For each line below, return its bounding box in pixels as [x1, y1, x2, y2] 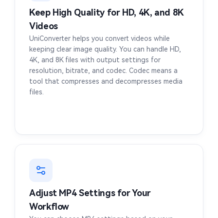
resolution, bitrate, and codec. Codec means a [29, 67, 178, 75]
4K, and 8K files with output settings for [29, 56, 161, 64]
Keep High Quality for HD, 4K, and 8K [29, 7, 184, 18]
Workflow [29, 201, 70, 212]
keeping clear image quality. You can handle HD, [29, 45, 181, 54]
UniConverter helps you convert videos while [29, 35, 170, 43]
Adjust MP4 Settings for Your [29, 188, 151, 199]
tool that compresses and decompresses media [29, 77, 182, 86]
